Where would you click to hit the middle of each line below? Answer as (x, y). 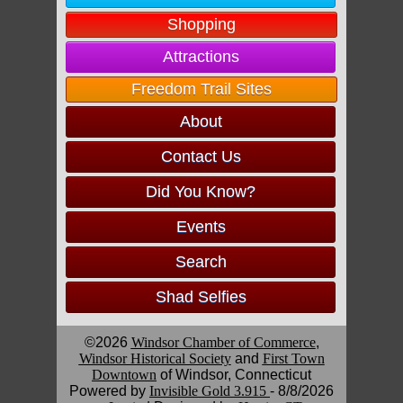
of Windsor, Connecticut (234, 375)
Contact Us (201, 157)
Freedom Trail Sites (201, 89)
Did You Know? (201, 192)
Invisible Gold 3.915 (210, 391)
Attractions (201, 57)
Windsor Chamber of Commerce (223, 342)
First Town (293, 358)
